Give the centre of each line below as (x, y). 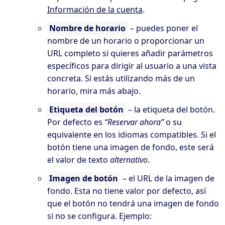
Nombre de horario (88, 28)
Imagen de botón (84, 178)
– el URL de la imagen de (168, 178)
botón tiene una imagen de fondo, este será (130, 147)
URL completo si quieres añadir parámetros (130, 53)
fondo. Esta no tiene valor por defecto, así (126, 191)
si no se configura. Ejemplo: (99, 216)
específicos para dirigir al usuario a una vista (132, 66)
